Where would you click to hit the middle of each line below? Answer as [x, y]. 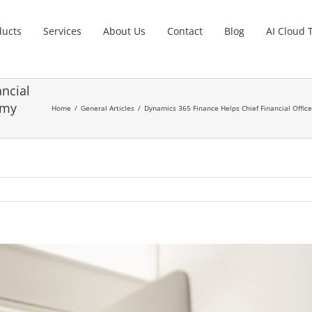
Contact [185, 31]
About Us [125, 31]
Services [63, 31]
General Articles [108, 108]
